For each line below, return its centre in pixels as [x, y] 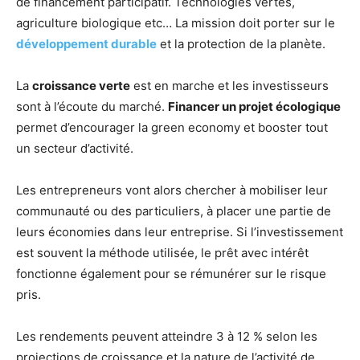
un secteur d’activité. [75, 148]
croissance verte [81, 85]
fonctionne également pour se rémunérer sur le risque [171, 273]
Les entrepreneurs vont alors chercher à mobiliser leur [172, 190]
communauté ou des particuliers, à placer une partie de [174, 211]
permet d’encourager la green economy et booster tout [172, 127]
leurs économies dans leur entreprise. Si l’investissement [180, 231]
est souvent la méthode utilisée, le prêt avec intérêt [162, 252]
